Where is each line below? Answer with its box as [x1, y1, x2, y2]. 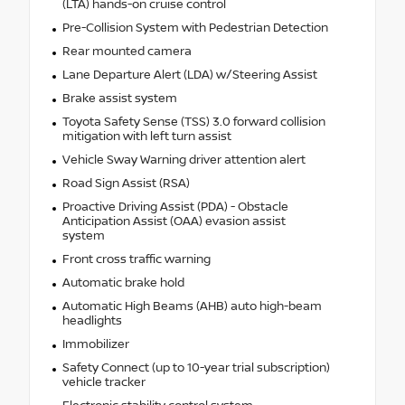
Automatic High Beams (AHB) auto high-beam [61, 298, 322, 314]
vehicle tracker [61, 374, 146, 390]
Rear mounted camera [61, 43, 192, 59]
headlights [61, 313, 122, 328]
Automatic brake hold [61, 275, 184, 290]
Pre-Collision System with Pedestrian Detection [61, 20, 328, 35]
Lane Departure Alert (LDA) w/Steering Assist [61, 67, 317, 82]
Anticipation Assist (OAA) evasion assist [61, 213, 286, 229]
